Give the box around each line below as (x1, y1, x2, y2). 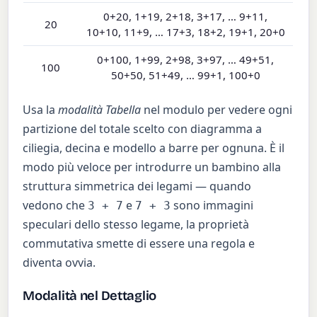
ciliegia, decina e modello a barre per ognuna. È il (23, 139, 285, 156)
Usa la (23, 101, 59, 117)
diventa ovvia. (23, 254, 96, 270)
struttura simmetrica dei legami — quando (23, 178, 252, 194)
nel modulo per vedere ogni (141, 101, 293, 117)
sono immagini (171, 197, 254, 213)
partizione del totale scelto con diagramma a (23, 120, 263, 137)
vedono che (23, 197, 88, 213)
